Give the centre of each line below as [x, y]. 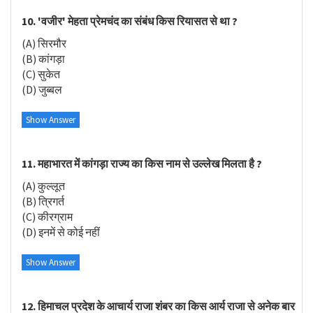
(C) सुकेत [41, 74]
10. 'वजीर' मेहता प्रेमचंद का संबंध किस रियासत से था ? [130, 21]
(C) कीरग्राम [47, 217]
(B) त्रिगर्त [43, 201]
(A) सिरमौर [44, 43]
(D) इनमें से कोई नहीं [61, 232]
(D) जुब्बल [42, 89]
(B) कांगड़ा [43, 59]
